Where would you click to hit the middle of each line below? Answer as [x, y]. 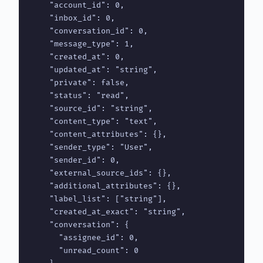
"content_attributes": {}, [99, 134]
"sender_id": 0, [75, 160]
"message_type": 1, [82, 44]
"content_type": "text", [94, 121]
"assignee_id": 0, [85, 237]
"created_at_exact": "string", [108, 212]
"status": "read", [80, 95]
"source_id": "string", [92, 108]
